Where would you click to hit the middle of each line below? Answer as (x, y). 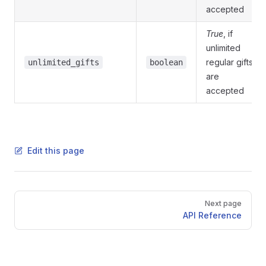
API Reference (212, 215)
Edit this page (56, 151)
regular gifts (229, 62)
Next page (223, 203)
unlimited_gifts (64, 62)
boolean (166, 62)
